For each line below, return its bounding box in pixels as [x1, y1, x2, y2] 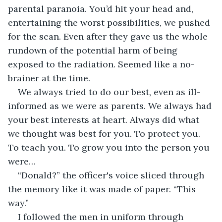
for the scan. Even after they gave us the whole [8, 30, 210, 42]
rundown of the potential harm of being [8, 44, 180, 56]
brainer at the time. [8, 72, 90, 84]
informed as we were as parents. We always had [8, 100, 214, 111]
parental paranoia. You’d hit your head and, [8, 2, 196, 14]
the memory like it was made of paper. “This [8, 183, 198, 195]
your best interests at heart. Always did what [8, 113, 202, 125]
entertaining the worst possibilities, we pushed [8, 16, 213, 28]
